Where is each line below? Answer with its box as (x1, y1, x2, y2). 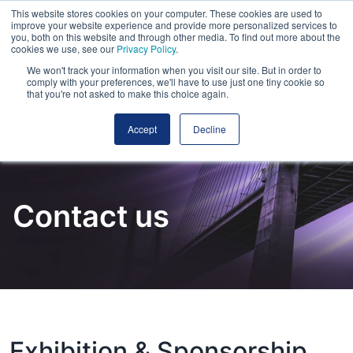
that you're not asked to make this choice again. (27, 87, 229, 100)
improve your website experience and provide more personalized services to (11, 18, 337, 32)
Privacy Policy (117, 42, 176, 55)
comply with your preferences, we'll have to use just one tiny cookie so (27, 75, 325, 88)
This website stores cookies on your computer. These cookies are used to (11, 6, 322, 20)
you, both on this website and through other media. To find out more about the (11, 30, 340, 43)
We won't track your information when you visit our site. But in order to (27, 63, 321, 76)
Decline (192, 122, 226, 136)
